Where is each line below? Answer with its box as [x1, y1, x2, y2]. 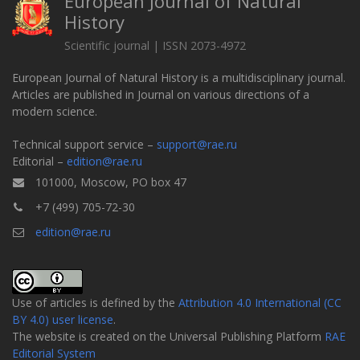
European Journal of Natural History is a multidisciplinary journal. [12, 69, 346, 85]
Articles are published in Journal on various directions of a [12, 86, 309, 102]
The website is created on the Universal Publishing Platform [12, 328, 325, 344]
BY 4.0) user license [12, 311, 113, 327]
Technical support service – [12, 136, 157, 152]
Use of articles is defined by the [12, 294, 178, 310]
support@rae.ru [157, 136, 237, 152]
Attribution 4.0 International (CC [178, 294, 342, 310]
